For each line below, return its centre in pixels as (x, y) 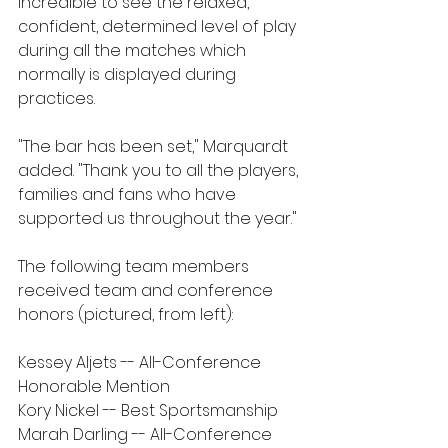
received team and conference (147, 290)
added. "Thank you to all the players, (160, 170)
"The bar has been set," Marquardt (155, 146)
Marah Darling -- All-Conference (147, 434)
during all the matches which (134, 50)
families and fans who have (129, 194)
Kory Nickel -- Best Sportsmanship (148, 410)
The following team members (135, 266)
